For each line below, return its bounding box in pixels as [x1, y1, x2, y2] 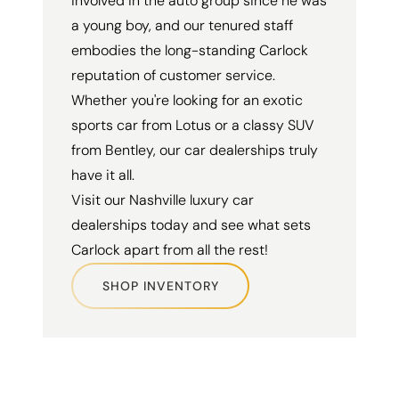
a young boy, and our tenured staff [71, 16, 293, 36]
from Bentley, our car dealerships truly [71, 141, 318, 160]
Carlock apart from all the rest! [71, 240, 268, 260]
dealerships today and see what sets [71, 216, 311, 235]
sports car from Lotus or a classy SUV [71, 116, 314, 135]
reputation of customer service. [71, 66, 275, 85]
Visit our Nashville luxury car [71, 191, 254, 210]
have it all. [71, 166, 134, 185]
